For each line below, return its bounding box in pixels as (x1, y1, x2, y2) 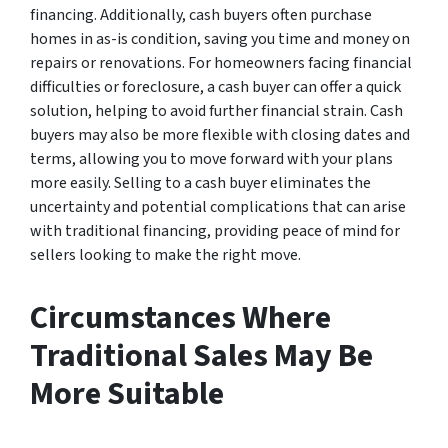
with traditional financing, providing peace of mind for (30, 219, 400, 242)
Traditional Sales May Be (30, 332, 373, 379)
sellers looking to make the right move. (30, 243, 301, 266)
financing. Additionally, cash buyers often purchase (30, 3, 372, 26)
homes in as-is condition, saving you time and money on (30, 27, 410, 50)
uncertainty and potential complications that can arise (30, 195, 406, 218)
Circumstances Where (30, 294, 331, 341)
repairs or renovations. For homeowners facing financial (30, 51, 412, 74)
